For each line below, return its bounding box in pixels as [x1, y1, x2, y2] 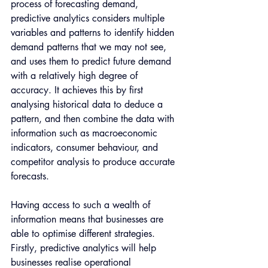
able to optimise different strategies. [11, 227, 158, 240]
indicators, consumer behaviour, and [11, 141, 161, 154]
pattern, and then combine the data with [11, 112, 177, 126]
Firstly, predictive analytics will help [11, 242, 159, 255]
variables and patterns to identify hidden [11, 26, 177, 39]
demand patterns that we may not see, [11, 41, 169, 54]
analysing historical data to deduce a [11, 98, 166, 111]
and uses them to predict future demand [11, 55, 174, 68]
